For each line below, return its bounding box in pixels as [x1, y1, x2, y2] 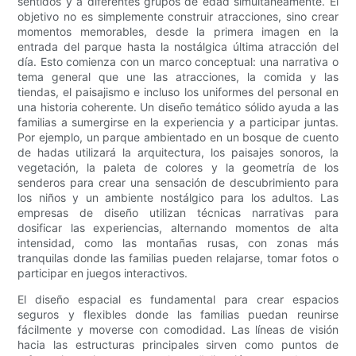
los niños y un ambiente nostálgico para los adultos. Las [17, 191, 339, 205]
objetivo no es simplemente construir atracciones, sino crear [17, 10, 339, 24]
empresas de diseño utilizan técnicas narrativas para [17, 206, 339, 220]
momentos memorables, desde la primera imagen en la [17, 25, 339, 39]
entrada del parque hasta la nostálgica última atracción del [17, 40, 339, 54]
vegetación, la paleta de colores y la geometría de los [17, 161, 339, 175]
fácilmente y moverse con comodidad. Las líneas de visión [17, 323, 339, 337]
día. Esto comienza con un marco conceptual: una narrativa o [17, 55, 339, 69]
